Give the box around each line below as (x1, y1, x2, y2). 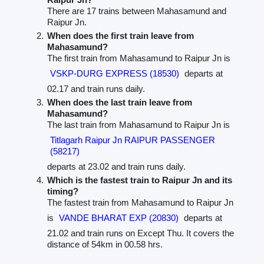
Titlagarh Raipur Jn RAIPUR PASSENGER (50, 134, 216, 145)
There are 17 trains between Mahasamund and (47, 5, 227, 16)
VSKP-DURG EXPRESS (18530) (50, 68, 180, 78)
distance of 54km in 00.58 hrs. (47, 239, 163, 249)
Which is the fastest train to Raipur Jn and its (47, 174, 233, 185)
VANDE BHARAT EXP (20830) (59, 212, 179, 223)
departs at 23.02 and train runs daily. (47, 161, 186, 171)
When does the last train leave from (47, 97, 193, 107)
